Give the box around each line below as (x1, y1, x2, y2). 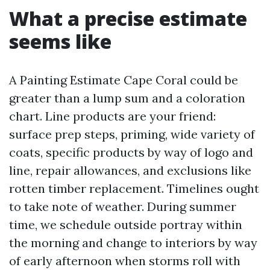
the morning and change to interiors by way (9, 235, 257, 250)
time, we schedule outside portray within (9, 217, 242, 232)
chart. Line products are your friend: (9, 108, 216, 124)
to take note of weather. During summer (9, 199, 236, 214)
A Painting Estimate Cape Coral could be (9, 72, 238, 87)
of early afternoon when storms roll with (9, 253, 240, 268)
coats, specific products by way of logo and (9, 145, 253, 160)
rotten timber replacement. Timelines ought (9, 181, 259, 196)
